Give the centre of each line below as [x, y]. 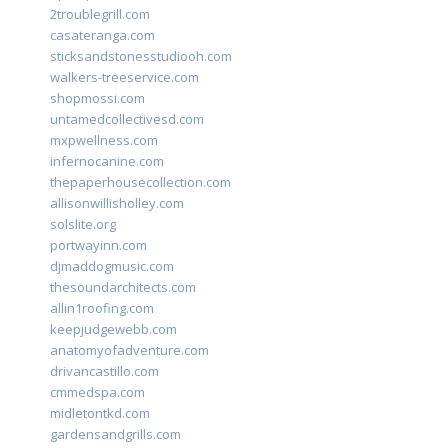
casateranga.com [102, 35]
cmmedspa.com [97, 392]
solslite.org [83, 224]
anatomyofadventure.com [129, 350]
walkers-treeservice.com [124, 77]
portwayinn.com [98, 245]
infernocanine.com [107, 161]
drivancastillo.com [104, 371]
